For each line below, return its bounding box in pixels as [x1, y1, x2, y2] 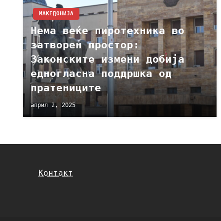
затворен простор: [31, 39, 140, 51]
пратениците [31, 82, 101, 94]
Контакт [38, 168, 73, 178]
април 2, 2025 [31, 101, 75, 109]
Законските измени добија [31, 53, 184, 65]
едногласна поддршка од [31, 68, 172, 79]
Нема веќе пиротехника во [31, 25, 184, 37]
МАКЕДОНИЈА [39, 10, 74, 17]
